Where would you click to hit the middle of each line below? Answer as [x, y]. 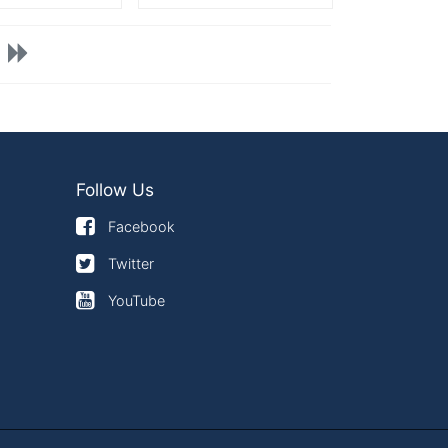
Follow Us [115, 190]
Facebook [142, 227]
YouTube [137, 301]
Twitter [131, 264]
